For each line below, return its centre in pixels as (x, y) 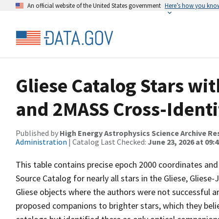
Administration (41, 142)
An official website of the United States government (94, 5)
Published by (38, 133)
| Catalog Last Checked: (107, 142)
